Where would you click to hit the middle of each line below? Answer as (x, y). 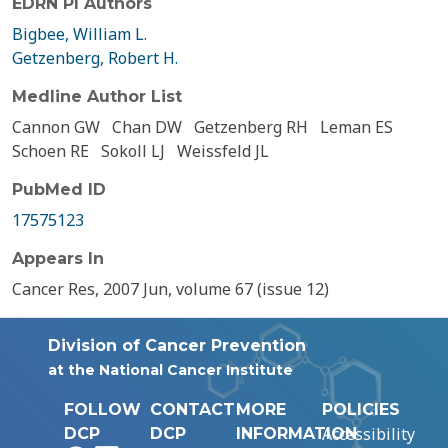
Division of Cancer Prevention (177, 345)
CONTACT (192, 409)
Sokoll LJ (133, 151)
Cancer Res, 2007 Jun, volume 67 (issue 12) (170, 289)
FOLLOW (102, 409)
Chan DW (147, 127)
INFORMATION (296, 433)
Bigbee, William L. (79, 34)
